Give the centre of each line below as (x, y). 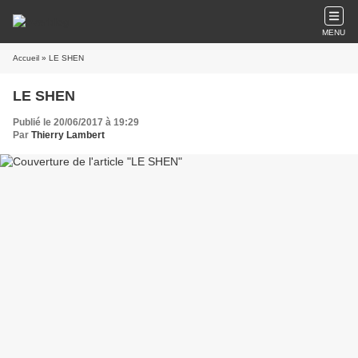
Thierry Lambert (68, 135)
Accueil (26, 58)
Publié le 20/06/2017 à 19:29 (76, 122)
